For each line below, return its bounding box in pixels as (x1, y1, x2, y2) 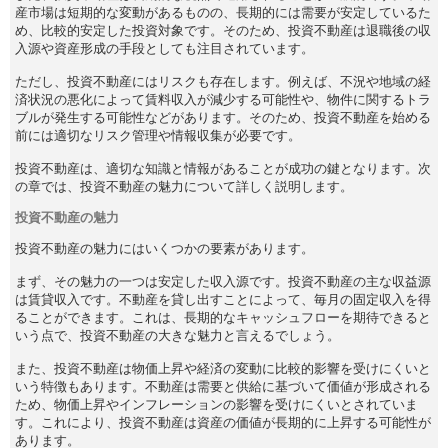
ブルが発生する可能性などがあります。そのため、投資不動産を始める (15, 109, 431, 125)
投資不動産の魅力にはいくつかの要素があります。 (15, 240, 314, 256)
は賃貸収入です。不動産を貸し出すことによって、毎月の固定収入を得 (15, 291, 431, 307)
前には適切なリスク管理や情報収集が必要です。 (15, 127, 301, 143)
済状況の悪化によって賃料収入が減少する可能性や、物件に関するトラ (15, 91, 431, 107)
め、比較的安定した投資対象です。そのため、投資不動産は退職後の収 (15, 22, 431, 38)
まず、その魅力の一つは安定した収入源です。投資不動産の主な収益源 (15, 273, 431, 289)
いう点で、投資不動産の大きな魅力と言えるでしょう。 (15, 327, 340, 343)
